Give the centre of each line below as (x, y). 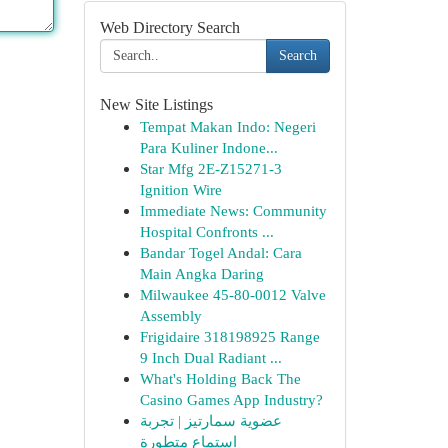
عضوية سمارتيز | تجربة (210, 420)
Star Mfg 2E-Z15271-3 (210, 168)
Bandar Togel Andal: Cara (220, 252)
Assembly (170, 315)
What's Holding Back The (220, 378)
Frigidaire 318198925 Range (229, 336)
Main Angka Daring (201, 273)
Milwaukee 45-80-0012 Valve (232, 294)
